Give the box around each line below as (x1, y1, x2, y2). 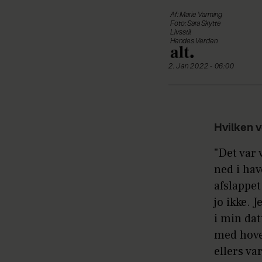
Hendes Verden (170, 37, 218, 45)
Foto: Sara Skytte (170, 20, 221, 27)
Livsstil (170, 29, 191, 36)
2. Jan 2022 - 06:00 (174, 63, 235, 70)
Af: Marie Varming (170, 11, 222, 19)
